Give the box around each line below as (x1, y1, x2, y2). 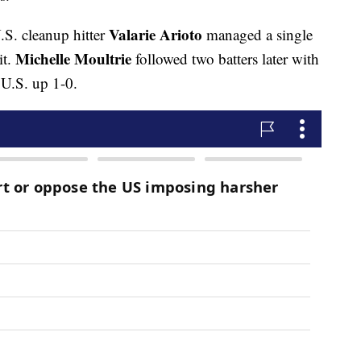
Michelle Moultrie (15, 48, 131, 70)
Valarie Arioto (109, 23, 206, 46)
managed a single (206, 24, 313, 45)
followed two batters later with (131, 48, 319, 69)
